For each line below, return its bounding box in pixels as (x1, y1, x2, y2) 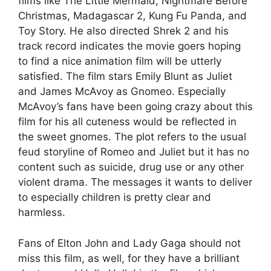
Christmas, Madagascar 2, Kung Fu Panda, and (18, 10, 247, 22)
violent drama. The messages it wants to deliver (18, 176, 252, 188)
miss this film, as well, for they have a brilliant (18, 252, 240, 264)
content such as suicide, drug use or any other (18, 161, 244, 173)
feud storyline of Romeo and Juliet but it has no (18, 146, 249, 158)
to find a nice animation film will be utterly (18, 55, 221, 67)
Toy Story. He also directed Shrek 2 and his (18, 25, 229, 37)
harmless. (18, 206, 65, 218)
